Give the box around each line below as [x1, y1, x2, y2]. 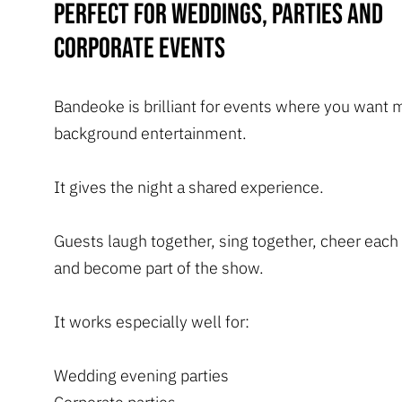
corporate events [54, 31, 225, 66]
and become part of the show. [54, 257, 264, 278]
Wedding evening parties [54, 364, 229, 386]
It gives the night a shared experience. [54, 176, 324, 197]
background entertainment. [54, 122, 247, 144]
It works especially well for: [54, 310, 249, 332]
